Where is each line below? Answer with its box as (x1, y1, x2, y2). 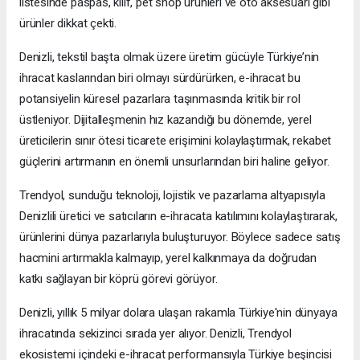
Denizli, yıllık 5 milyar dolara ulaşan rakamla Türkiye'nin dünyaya (19, 305, 337, 320)
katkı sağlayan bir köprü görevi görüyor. (19, 271, 218, 286)
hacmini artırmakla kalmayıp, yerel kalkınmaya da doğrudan (19, 250, 317, 265)
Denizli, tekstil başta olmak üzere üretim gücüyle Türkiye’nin (19, 49, 320, 64)
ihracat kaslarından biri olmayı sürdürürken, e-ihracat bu (19, 70, 301, 85)
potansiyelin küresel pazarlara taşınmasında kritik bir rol (19, 91, 301, 106)
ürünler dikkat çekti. (19, 15, 117, 31)
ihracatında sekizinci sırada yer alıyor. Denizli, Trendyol (19, 325, 292, 341)
